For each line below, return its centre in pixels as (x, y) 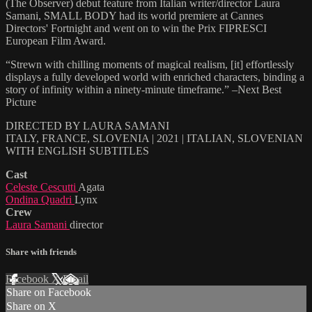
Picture (21, 102)
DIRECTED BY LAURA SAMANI (87, 125)
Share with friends (41, 251)
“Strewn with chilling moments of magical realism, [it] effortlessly (150, 64)
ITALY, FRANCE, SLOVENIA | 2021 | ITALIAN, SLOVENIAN (154, 138)
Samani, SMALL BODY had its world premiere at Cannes (134, 15)
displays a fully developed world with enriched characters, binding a (155, 77)
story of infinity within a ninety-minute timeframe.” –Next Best (143, 89)
